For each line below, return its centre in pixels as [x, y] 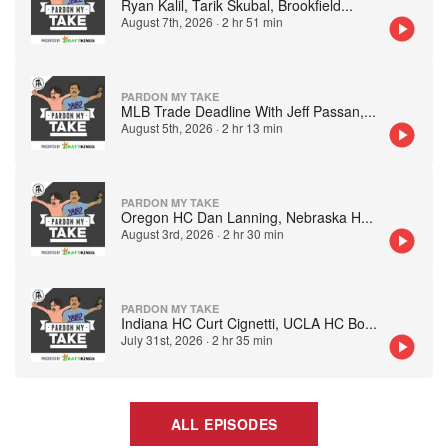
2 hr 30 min [253, 233]
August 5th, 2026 [167, 127]
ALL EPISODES [224, 424]
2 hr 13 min [252, 127]
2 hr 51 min [252, 21]
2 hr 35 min [242, 339]
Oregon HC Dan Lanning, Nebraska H [241, 217]
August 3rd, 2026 [167, 233]
